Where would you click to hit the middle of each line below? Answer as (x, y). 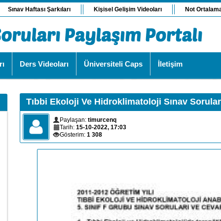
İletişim (170, 64)
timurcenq (102, 120)
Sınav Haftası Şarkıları (39, 9)
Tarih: (68, 127)
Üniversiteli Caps (113, 64)
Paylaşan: (74, 120)
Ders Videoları (44, 64)
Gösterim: (73, 135)
